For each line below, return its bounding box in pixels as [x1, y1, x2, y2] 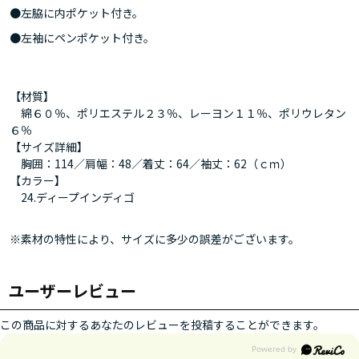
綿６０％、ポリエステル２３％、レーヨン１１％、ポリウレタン [10, 104, 346, 121]
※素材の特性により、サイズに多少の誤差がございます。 [10, 230, 300, 247]
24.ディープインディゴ [10, 188, 135, 205]
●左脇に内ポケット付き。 [10, 4, 143, 21]
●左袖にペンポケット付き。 [10, 29, 155, 46]
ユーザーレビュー [8, 278, 136, 302]
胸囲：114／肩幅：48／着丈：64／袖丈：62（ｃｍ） [10, 155, 292, 171]
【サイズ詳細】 [10, 138, 88, 155]
